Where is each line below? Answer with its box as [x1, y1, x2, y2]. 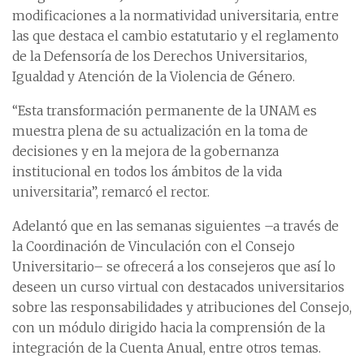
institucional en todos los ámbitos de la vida [12, 163, 282, 180]
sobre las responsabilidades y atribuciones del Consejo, [12, 299, 352, 315]
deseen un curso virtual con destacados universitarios [12, 279, 344, 295]
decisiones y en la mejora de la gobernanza [12, 143, 279, 159]
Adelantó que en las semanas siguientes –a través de [12, 218, 339, 234]
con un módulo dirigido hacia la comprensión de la [12, 319, 325, 336]
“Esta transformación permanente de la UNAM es [12, 102, 317, 119]
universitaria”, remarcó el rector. [12, 184, 210, 200]
